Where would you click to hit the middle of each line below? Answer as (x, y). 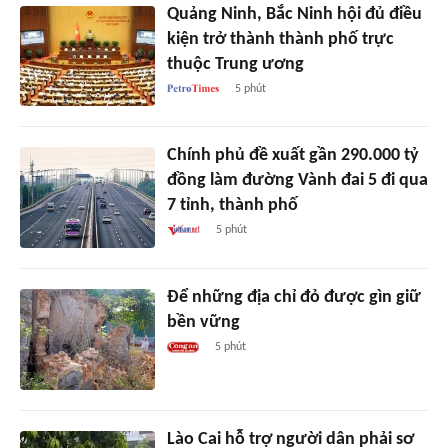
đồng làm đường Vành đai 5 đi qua (297, 181)
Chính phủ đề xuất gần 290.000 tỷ (292, 156)
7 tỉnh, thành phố (232, 206)
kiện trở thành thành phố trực (280, 39)
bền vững (203, 323)
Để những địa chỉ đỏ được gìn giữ (293, 298)
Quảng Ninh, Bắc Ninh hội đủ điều (294, 14)
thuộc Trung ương (235, 64)
